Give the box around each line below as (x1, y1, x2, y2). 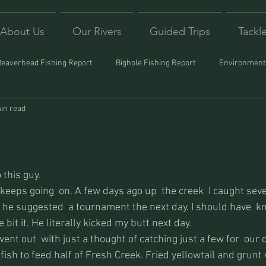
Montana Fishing (36, 105, 94, 116)
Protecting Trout (118, 105, 175, 116)
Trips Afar (198, 105, 233, 116)
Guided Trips (149, 25, 210, 38)
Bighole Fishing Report (116, 58, 195, 68)
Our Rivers (72, 25, 122, 38)
